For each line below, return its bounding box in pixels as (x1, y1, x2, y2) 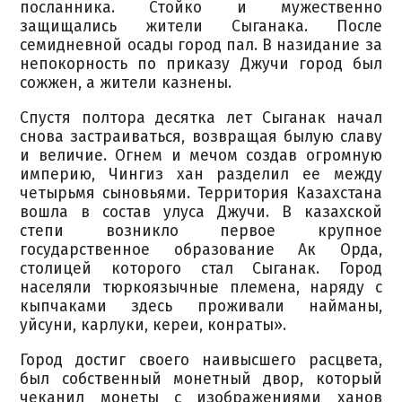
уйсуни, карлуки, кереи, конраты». (20, 316, 287, 335)
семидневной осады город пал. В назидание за (20, 36, 382, 56)
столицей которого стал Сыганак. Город (20, 259, 382, 278)
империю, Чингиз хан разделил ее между (20, 165, 382, 184)
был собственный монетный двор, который (20, 369, 382, 389)
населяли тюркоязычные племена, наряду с (20, 278, 382, 297)
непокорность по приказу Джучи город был (20, 55, 382, 74)
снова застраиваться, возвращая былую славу (20, 127, 382, 146)
